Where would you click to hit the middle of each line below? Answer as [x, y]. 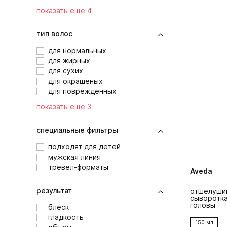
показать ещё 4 [64, 11]
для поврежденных [82, 91]
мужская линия [74, 157]
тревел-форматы [78, 167]
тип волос [54, 34]
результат [54, 191]
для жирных [69, 61]
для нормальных [77, 51]
